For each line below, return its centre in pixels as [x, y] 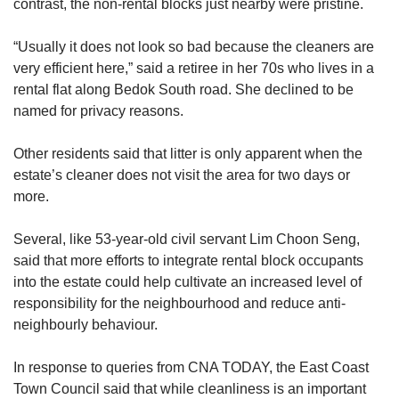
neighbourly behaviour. [85, 325]
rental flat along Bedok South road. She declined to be [183, 90]
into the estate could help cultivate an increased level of [187, 282]
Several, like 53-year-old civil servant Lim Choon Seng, [187, 240]
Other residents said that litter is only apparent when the [188, 154]
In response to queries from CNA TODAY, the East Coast [191, 368]
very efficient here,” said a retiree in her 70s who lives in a [194, 69]
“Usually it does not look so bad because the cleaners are [194, 47]
